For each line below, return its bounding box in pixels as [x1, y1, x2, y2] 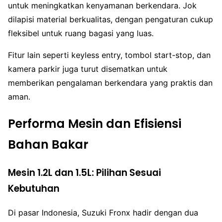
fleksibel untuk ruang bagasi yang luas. [8, 28, 154, 38]
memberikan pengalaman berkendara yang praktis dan [8, 77, 213, 88]
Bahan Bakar [8, 136, 88, 153]
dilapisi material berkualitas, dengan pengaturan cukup [8, 14, 213, 24]
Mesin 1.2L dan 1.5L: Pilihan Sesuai [8, 166, 161, 179]
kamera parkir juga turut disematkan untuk [8, 63, 167, 74]
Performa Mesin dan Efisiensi [8, 115, 181, 132]
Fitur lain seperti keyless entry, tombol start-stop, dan [8, 50, 211, 60]
